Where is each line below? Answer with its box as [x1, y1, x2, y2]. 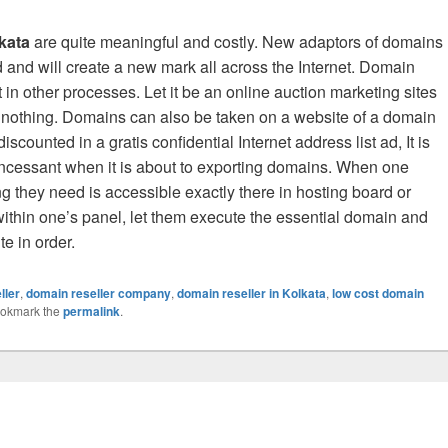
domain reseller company [26, 284, 171, 302]
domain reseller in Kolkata [177, 284, 326, 302]
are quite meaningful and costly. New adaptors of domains [30, 30, 443, 53]
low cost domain [332, 284, 424, 302]
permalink [63, 302, 120, 320]
